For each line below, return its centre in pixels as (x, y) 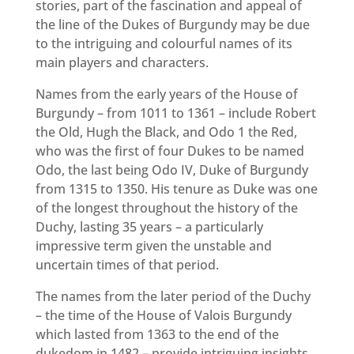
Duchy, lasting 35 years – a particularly (149, 227)
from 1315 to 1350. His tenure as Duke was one (176, 189)
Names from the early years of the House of (166, 94)
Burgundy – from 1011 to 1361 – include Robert (175, 113)
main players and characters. (122, 63)
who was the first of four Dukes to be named (169, 151)
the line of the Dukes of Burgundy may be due (172, 25)
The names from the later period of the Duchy (173, 297)
